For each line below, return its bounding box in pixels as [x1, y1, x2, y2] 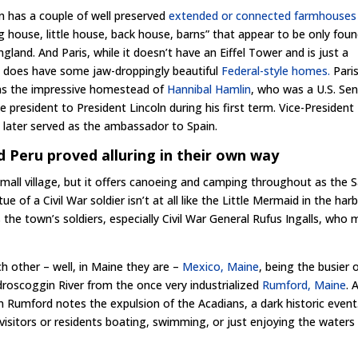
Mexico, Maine [182, 259, 260, 274]
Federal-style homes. [221, 63, 331, 78]
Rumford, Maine [262, 277, 347, 292]
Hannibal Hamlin [167, 82, 252, 97]
